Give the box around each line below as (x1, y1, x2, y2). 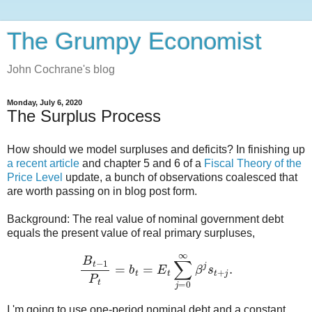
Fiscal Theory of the (204, 157, 302, 169)
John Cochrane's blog (7, 63, 115, 75)
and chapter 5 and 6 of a (79, 157, 204, 169)
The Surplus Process (7, 107, 161, 125)
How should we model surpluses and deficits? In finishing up (7, 143, 305, 155)
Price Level (7, 171, 65, 183)
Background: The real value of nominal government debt (7, 212, 283, 225)
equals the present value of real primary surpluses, (7, 226, 255, 239)
